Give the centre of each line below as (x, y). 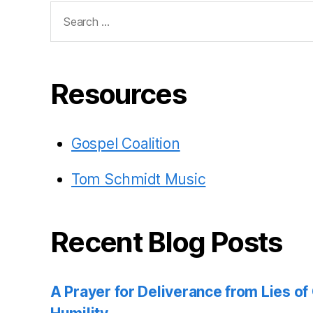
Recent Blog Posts (166, 242)
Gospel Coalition (126, 143)
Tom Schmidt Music (139, 179)
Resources (118, 94)
